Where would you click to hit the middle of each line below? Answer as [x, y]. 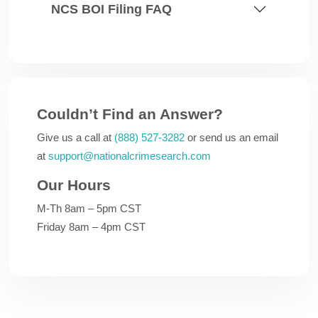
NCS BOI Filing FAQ [111, 9]
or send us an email [231, 137]
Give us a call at [76, 137]
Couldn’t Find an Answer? [130, 114]
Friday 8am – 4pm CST [91, 227]
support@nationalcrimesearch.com [130, 156]
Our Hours [74, 185]
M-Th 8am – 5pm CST [89, 208]
